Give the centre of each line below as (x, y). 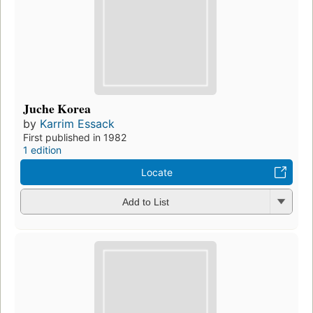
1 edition (42, 150)
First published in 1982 (75, 137)
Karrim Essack (77, 123)
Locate (156, 172)
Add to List (145, 202)
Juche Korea (57, 108)
